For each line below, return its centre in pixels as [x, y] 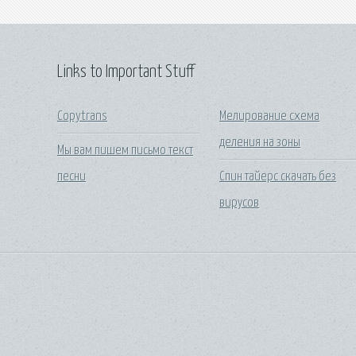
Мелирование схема [270, 117]
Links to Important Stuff [126, 72]
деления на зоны [260, 143]
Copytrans [82, 117]
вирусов [240, 203]
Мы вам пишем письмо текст [125, 150]
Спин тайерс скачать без [278, 176]
